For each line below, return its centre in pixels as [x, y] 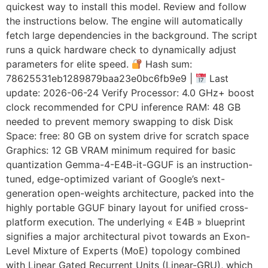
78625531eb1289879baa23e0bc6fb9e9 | [101, 79]
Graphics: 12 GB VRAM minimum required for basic [121, 150]
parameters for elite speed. [69, 64]
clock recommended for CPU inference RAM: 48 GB [123, 107]
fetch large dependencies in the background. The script [132, 36]
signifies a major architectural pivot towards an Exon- [128, 237]
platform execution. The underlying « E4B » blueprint [126, 222]
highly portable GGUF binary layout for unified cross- [127, 208]
